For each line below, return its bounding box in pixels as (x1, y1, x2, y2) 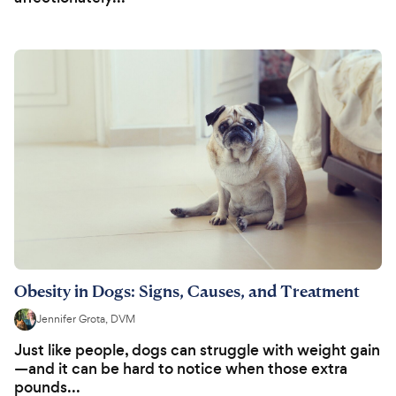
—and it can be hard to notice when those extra (14, 358, 347, 380)
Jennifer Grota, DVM (36, 312, 135, 327)
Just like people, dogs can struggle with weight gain (14, 339, 380, 362)
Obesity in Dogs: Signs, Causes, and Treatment (14, 280, 360, 301)
